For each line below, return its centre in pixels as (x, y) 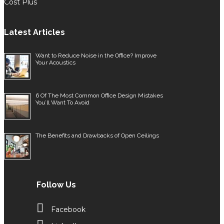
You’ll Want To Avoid (62, 102)
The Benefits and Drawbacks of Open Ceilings (97, 135)
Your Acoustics (55, 62)
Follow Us (56, 184)
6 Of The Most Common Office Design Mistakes (99, 95)
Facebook (68, 209)
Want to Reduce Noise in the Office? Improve (96, 55)
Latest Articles (34, 32)
